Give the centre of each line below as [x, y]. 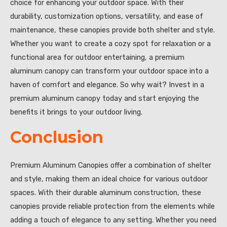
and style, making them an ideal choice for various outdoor [109, 179]
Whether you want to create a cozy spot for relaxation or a [110, 44]
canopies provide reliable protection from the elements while [112, 206]
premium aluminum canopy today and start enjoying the [105, 99]
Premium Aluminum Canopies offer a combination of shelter [111, 165]
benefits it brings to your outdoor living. [76, 112]
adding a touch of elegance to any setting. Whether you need [113, 220]
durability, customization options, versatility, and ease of [107, 16]
